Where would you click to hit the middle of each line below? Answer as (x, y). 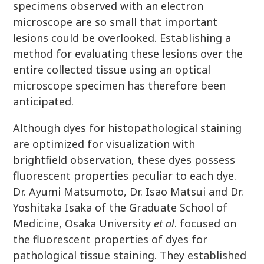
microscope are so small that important (115, 22)
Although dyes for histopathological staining (128, 128)
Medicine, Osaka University (84, 223)
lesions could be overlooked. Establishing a (122, 38)
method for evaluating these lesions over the (128, 54)
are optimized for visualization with (104, 144)
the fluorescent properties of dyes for (110, 239)
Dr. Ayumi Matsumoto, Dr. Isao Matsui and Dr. (128, 192)
